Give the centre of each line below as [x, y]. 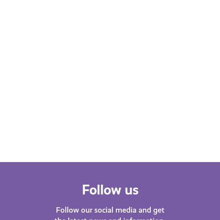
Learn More [110, 34]
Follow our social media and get [110, 210]
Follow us [110, 190]
